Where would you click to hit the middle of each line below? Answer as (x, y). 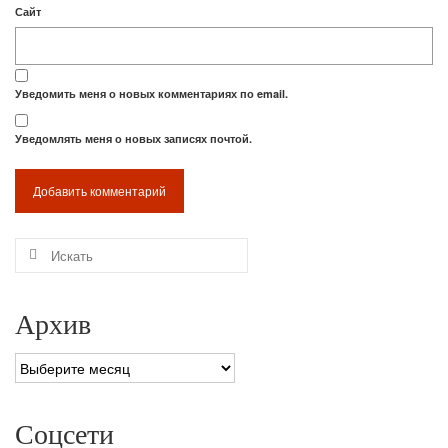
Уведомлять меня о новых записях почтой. (133, 138)
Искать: (41, 246)
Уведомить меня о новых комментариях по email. (151, 93)
